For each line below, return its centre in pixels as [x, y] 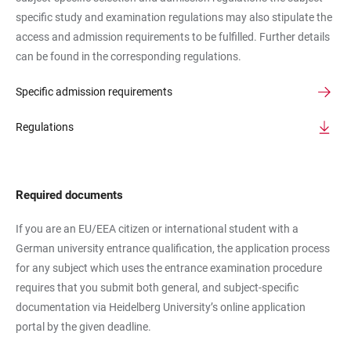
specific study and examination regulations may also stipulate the [174, 17]
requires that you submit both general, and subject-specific [157, 288]
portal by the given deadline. [83, 327]
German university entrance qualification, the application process [173, 248]
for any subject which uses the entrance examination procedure [169, 268]
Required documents [69, 195]
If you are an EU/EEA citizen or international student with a [157, 229]
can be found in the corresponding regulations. [128, 56]
